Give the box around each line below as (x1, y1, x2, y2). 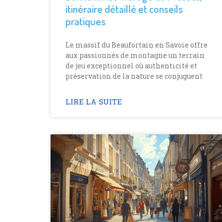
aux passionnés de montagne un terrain (65, 50, 205, 60)
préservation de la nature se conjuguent (65, 71, 203, 81)
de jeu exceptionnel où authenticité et (65, 60, 197, 70)
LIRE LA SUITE (65, 96, 122, 107)
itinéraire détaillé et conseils (65, 1, 183, 15)
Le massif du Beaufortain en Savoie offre (65, 40, 208, 50)
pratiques (65, 14, 106, 28)
